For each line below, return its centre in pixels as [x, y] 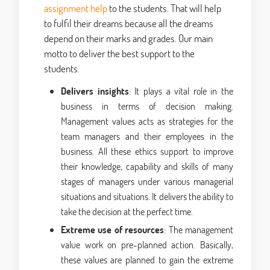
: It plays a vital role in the [181, 91]
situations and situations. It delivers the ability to [147, 196]
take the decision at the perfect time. [127, 212]
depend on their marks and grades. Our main [128, 39]
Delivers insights [95, 91]
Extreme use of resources [113, 230]
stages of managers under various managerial [147, 181]
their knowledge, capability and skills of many [147, 166]
